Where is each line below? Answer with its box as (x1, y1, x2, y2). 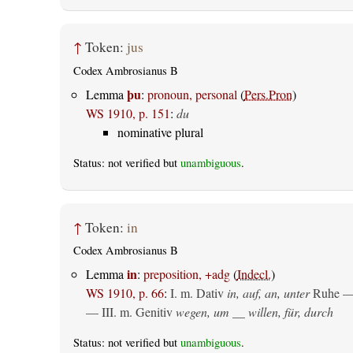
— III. (85, 303, 120, 321)
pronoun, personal (147, 85, 237, 102)
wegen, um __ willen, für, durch (175, 303, 333, 321)
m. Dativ (180, 284, 224, 302)
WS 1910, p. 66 (85, 284, 164, 302)
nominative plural (117, 123, 203, 140)
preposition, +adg (143, 266, 230, 283)
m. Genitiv (119, 303, 173, 321)
